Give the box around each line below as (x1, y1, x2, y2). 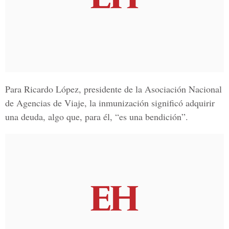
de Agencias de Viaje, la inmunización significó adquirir (5, 97, 215, 109)
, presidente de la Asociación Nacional (79, 83, 222, 95)
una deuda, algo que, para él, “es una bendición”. (5, 110, 188, 123)
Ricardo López (24, 83, 79, 95)
